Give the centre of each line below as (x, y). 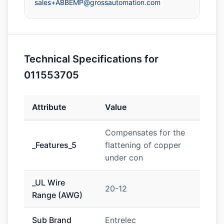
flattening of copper (143, 145)
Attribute (49, 107)
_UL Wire (48, 182)
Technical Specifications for (91, 59)
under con (124, 157)
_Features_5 (54, 145)
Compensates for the (145, 132)
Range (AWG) (57, 195)
